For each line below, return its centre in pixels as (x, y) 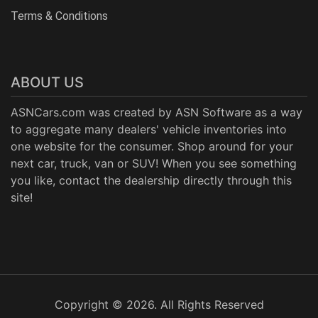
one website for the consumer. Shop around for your (152, 146)
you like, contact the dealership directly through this (151, 180)
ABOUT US (47, 82)
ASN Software (213, 112)
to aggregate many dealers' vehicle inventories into (149, 129)
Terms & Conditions (59, 16)
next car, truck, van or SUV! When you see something (154, 163)
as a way (277, 112)
